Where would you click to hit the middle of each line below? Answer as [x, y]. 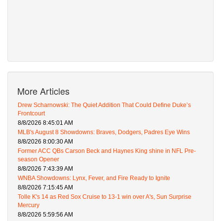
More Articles [43, 91]
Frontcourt [31, 114]
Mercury [29, 205]
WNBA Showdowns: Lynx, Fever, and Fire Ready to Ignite [94, 178]
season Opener [38, 160]
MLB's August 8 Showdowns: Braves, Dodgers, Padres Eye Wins [104, 132]
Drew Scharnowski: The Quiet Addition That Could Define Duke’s [104, 105]
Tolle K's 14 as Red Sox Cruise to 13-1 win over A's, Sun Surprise [105, 197]
